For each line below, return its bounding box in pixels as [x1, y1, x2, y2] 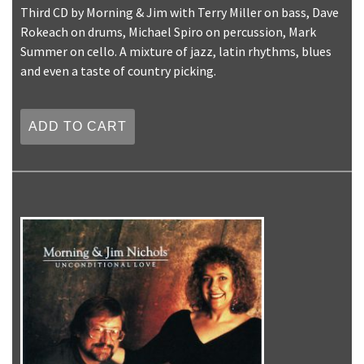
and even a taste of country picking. [20, 63, 216, 80]
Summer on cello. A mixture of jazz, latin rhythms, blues [20, 43, 331, 60]
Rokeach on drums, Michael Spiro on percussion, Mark [20, 24, 316, 41]
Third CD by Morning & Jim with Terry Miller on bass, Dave [20, 4, 339, 21]
